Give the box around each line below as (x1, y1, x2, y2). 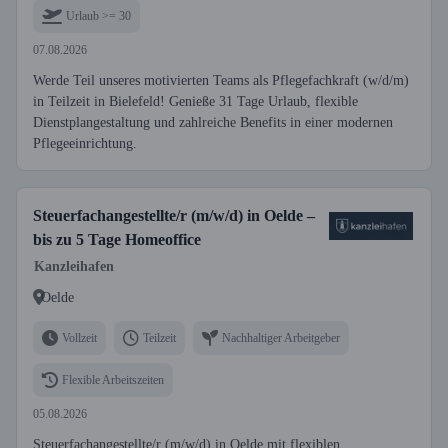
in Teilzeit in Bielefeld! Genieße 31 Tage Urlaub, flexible (33, 94, 358, 109)
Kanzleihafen (34, 259, 114, 274)
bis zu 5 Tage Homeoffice (33, 231, 201, 248)
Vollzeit (62, 330, 97, 345)
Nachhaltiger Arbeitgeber (222, 330, 340, 345)
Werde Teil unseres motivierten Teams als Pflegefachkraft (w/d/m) (33, 73, 409, 88)
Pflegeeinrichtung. (33, 136, 137, 151)
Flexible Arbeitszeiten (62, 372, 164, 387)
